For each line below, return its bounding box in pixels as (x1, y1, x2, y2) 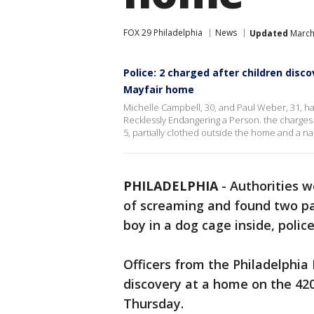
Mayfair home (123, 83, 194, 96)
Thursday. (123, 295, 187, 312)
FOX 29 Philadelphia (123, 27, 203, 39)
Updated (250, 27, 288, 39)
